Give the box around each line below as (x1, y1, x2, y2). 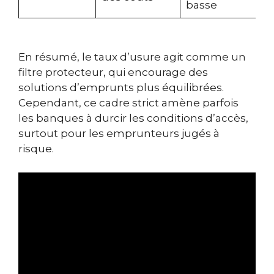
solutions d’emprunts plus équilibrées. (18, 81, 224, 94)
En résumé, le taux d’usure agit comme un (18, 51, 246, 64)
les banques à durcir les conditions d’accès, (18, 112, 248, 125)
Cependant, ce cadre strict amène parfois (18, 97, 239, 109)
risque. (18, 143, 54, 155)
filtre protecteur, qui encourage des (18, 66, 208, 79)
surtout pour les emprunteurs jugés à (18, 127, 220, 140)
